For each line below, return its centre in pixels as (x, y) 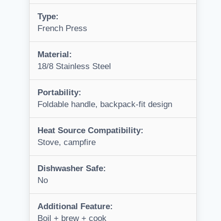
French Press (62, 29)
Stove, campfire (67, 143)
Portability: (59, 93)
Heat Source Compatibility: (91, 131)
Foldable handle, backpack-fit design (105, 105)
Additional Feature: (75, 207)
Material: (55, 55)
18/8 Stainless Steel (74, 67)
